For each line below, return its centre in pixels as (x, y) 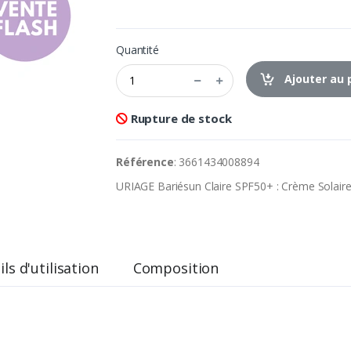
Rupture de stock (179, 118)
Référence (145, 161)
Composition (176, 268)
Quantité (138, 49)
